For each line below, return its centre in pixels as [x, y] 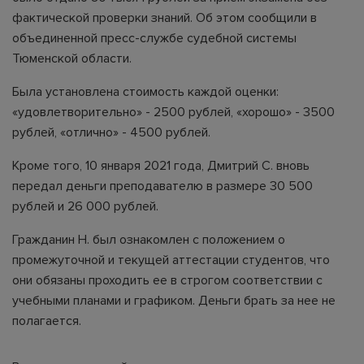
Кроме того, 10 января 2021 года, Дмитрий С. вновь [161, 166]
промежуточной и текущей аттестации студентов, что [171, 260]
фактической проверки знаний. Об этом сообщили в [165, 18]
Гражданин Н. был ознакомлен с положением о [149, 240]
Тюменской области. [74, 58]
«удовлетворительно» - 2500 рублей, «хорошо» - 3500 [173, 112]
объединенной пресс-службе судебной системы [154, 38]
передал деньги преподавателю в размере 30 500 [162, 186]
